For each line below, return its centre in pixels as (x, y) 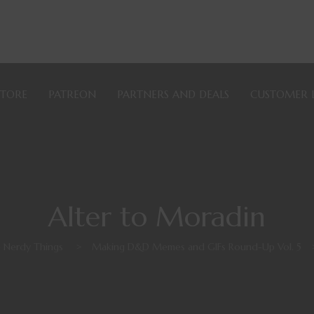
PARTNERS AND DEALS (173, 94)
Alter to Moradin (157, 217)
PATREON (72, 94)
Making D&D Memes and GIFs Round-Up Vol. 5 (197, 247)
